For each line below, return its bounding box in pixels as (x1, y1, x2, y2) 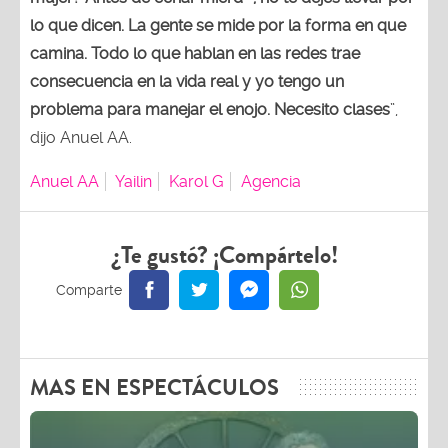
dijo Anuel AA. (30, 128, 132, 147)
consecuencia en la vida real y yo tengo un (30, 72, 344, 91)
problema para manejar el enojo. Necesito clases (30, 100, 390, 119)
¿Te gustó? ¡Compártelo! (110, 238, 338, 273)
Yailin (115, 172, 152, 191)
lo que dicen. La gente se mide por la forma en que (30, 16, 406, 35)
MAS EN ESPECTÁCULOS (30, 372, 279, 404)
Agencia (241, 172, 301, 191)
